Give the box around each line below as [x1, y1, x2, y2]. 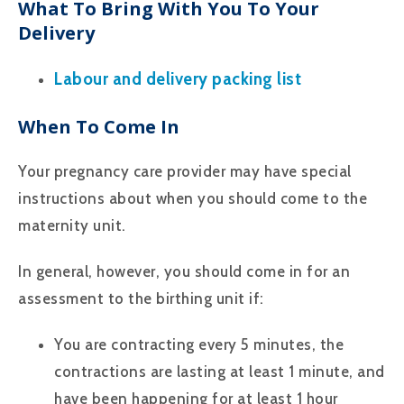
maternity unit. [18, 216, 126, 234]
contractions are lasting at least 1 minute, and [54, 362, 385, 381]
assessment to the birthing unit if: [18, 289, 268, 308]
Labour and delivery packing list [54, 68, 301, 89]
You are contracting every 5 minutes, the [54, 335, 344, 353]
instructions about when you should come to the [18, 188, 367, 207]
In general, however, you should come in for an [18, 262, 350, 280]
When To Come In [18, 114, 179, 139]
